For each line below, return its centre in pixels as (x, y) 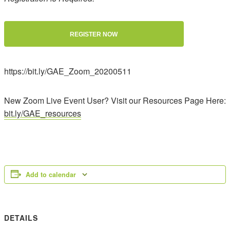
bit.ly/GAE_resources (43, 113)
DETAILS (21, 218)
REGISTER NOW (94, 34)
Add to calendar (51, 175)
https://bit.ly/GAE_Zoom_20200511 (68, 71)
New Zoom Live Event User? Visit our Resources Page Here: (115, 100)
